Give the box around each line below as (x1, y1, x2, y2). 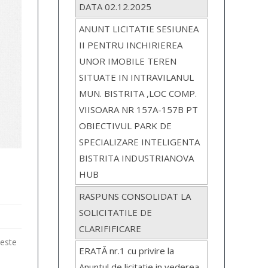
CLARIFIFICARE (79, 223, 142, 235)
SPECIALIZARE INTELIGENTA (79, 136, 200, 148)
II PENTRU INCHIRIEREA (79, 39, 183, 51)
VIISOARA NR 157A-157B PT (79, 103, 199, 116)
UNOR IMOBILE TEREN (79, 55, 177, 68)
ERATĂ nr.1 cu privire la (79, 245, 175, 257)
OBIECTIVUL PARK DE (79, 120, 172, 132)
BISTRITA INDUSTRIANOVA (79, 152, 194, 165)
